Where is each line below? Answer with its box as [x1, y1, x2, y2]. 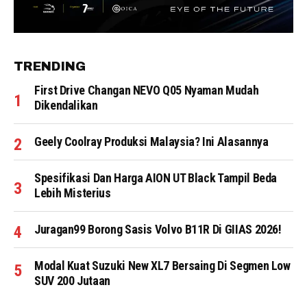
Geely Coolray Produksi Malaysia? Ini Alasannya [34, 134, 269, 149]
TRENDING [14, 60, 86, 74]
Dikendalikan [34, 98, 98, 113]
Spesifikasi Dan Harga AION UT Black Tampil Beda [34, 171, 278, 186]
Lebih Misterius [34, 186, 111, 201]
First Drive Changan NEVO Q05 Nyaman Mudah [34, 83, 259, 98]
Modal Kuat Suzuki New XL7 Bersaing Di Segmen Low [34, 258, 291, 273]
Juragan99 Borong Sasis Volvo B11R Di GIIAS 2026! [34, 222, 282, 237]
